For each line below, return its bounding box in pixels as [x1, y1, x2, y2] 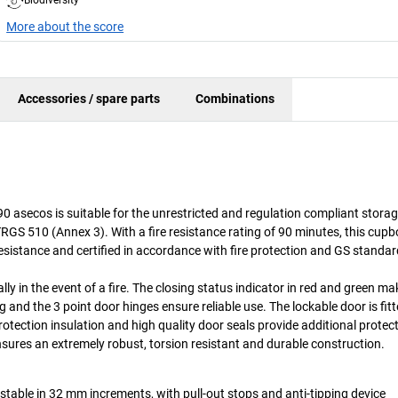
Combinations [195, 92, 275, 107]
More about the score [6, 19, 124, 34]
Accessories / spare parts [18, 92, 160, 107]
